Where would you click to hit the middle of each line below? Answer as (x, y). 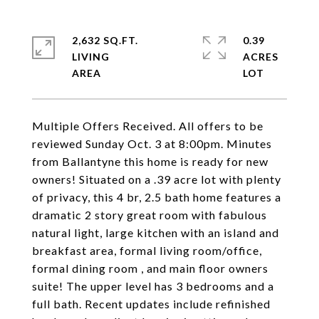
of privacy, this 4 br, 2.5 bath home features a (157, 197)
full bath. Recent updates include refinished (151, 304)
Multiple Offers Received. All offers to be (148, 126)
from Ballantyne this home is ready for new (150, 161)
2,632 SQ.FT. (105, 40)
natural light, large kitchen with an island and (156, 232)
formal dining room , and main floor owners (150, 268)
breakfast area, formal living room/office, (147, 250)
